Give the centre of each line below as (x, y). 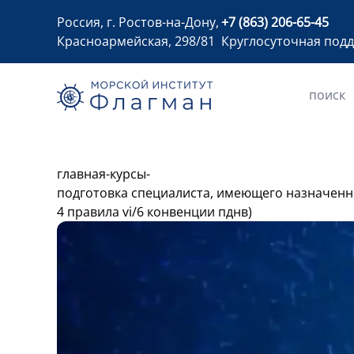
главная (81, 174)
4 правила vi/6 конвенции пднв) (154, 212)
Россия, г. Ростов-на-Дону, (138, 22)
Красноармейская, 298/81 (136, 41)
